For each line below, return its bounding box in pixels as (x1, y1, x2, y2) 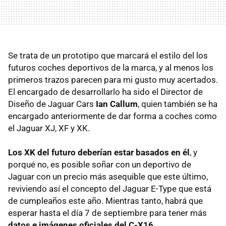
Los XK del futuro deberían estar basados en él (8, 147, 190, 158)
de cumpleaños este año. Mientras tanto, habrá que (8, 196, 203, 206)
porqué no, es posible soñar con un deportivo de (8, 159, 191, 170)
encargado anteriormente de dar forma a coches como (8, 111, 217, 122)
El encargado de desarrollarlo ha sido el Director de (8, 87, 203, 97)
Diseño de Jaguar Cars (8, 99, 96, 109)
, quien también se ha (138, 99, 217, 109)
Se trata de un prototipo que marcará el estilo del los (8, 50, 208, 61)
